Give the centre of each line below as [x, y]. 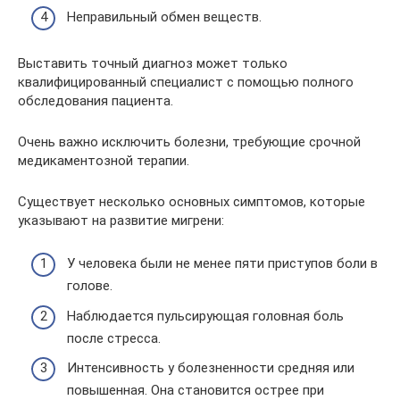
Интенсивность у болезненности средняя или [211, 368]
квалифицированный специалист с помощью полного [186, 82]
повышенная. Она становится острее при [196, 390]
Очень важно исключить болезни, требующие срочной [189, 142]
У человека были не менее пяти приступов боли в [222, 263]
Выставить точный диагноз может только [153, 63]
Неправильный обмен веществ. [164, 17]
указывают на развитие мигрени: [121, 220]
